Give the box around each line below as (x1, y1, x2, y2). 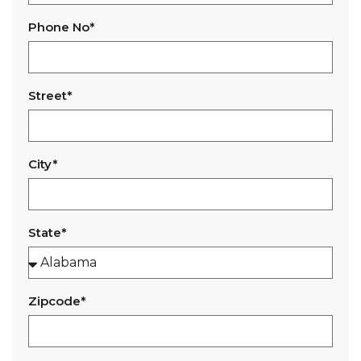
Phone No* (28, 19, 95, 35)
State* (28, 225, 67, 240)
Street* (28, 88, 73, 103)
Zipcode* (28, 293, 86, 309)
